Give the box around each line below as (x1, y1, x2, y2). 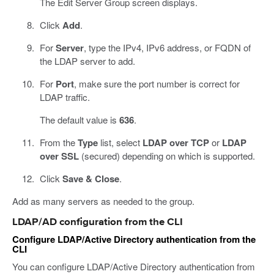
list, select (97, 135, 143, 149)
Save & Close (62, 171, 119, 185)
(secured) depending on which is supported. (78, 149, 255, 162)
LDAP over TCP (142, 135, 209, 149)
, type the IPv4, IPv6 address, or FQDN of (83, 40, 251, 54)
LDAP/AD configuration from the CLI (12, 217, 183, 228)
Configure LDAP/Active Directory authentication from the (12, 232, 256, 246)
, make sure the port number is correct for (73, 76, 240, 90)
